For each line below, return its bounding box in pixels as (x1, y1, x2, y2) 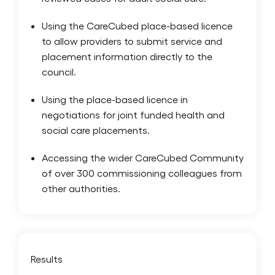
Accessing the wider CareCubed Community (42, 151, 244, 163)
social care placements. (42, 123, 150, 136)
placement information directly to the (42, 50, 212, 62)
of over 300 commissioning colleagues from (42, 166, 242, 179)
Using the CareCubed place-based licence (42, 19, 233, 31)
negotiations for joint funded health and (42, 108, 225, 120)
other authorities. (42, 182, 120, 194)
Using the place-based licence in (42, 93, 188, 105)
